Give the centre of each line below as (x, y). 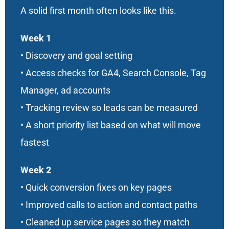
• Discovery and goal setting (76, 55)
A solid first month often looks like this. (98, 10)
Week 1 (36, 38)
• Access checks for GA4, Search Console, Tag (113, 73)
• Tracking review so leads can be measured (109, 107)
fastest (35, 142)
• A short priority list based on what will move (110, 125)
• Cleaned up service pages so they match (105, 222)
